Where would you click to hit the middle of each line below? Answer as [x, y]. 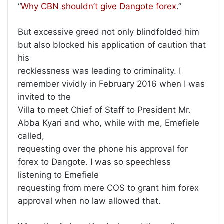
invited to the [44, 97]
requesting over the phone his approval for [103, 149]
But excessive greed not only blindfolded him [109, 32]
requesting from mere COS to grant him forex [108, 188]
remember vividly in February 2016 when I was [111, 84]
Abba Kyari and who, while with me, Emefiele [109, 123]
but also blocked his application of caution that [112, 45]
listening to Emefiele [58, 175]
